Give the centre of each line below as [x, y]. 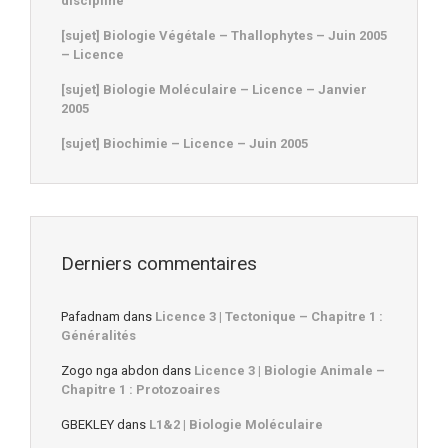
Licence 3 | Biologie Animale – [289, 371]
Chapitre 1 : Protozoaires [140, 390]
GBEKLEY [87, 425]
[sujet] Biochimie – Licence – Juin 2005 [184, 143]
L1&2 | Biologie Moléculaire [236, 425]
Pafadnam [90, 317]
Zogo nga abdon [110, 371]
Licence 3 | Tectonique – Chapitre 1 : [269, 317]
